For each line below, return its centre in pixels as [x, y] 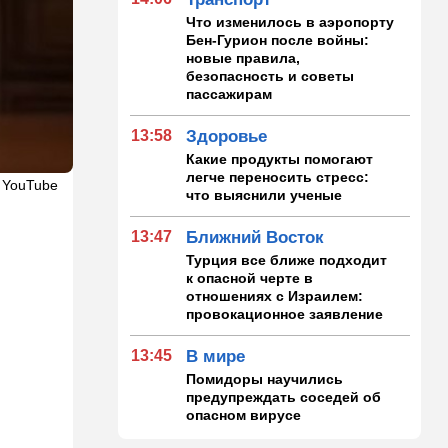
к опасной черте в [250, 277]
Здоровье [227, 136]
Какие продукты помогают [280, 158]
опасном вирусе [244, 414]
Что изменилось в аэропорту [290, 21]
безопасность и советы [270, 75]
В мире [216, 356]
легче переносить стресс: [278, 176]
